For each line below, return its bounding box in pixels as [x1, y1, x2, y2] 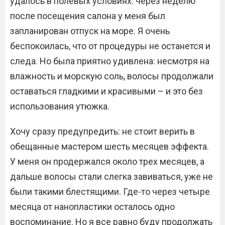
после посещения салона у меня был [10, 11, 165, 21]
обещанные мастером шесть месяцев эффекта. [10, 141, 209, 152]
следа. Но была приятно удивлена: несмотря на [10, 56, 209, 66]
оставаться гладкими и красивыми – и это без [10, 86, 203, 96]
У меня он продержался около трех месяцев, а [10, 156, 204, 167]
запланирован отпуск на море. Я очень [10, 26, 170, 36]
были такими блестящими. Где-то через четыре [10, 186, 210, 197]
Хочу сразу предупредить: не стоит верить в [10, 126, 195, 137]
